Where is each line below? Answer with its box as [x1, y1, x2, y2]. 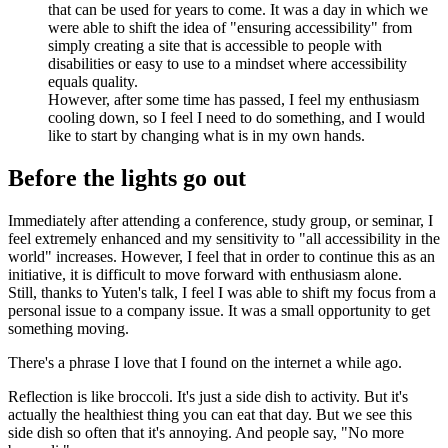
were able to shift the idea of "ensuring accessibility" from [48, 18, 412, 36]
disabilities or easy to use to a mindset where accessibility [48, 54, 407, 72]
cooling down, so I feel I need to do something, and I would [48, 108, 425, 126]
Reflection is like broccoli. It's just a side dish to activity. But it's [8, 387, 408, 405]
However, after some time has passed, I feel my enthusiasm [48, 90, 419, 108]
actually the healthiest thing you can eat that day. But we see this [8, 405, 412, 423]
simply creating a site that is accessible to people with [48, 36, 382, 54]
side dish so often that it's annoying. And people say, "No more [8, 423, 404, 441]
